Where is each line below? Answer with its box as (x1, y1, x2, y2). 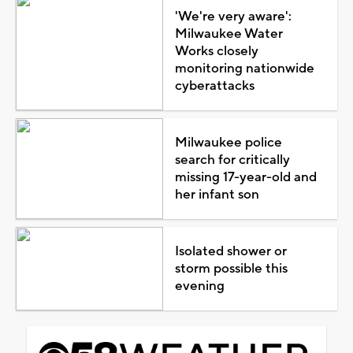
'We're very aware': (174, 7, 292, 25)
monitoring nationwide (174, 59, 314, 77)
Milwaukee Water (174, 24, 283, 43)
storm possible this (174, 259, 288, 277)
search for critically (174, 150, 290, 169)
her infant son (174, 185, 259, 203)
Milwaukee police (174, 133, 282, 151)
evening (174, 277, 225, 295)
